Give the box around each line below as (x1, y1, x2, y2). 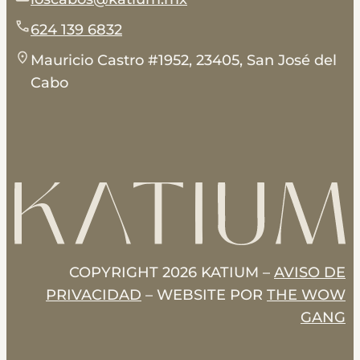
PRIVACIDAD (46, 286, 141, 305)
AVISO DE (274, 264, 346, 282)
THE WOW (267, 286, 346, 305)
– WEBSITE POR (141, 286, 267, 305)
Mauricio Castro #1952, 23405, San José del (31, 51, 337, 70)
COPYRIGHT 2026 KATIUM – (69, 264, 274, 282)
